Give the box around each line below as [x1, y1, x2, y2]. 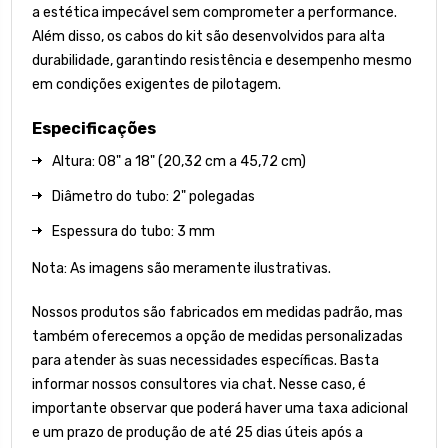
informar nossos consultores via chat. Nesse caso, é [32, 375, 366, 393]
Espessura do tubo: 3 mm [52, 222, 215, 240]
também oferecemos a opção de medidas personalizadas [32, 327, 403, 345]
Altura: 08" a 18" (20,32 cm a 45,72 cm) [52, 152, 306, 170]
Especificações [32, 118, 156, 138]
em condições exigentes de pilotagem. [32, 75, 281, 93]
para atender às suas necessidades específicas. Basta [32, 351, 379, 369]
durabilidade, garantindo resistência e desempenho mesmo [32, 51, 412, 69]
